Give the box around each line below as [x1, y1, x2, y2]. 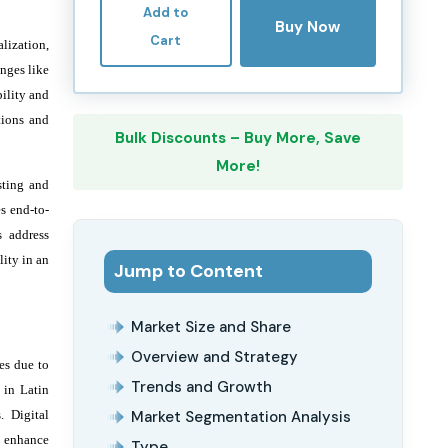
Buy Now [275, 17, 341, 37]
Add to [143, 4, 189, 21]
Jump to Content [114, 259, 263, 283]
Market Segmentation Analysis [131, 407, 351, 427]
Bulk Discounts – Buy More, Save [115, 128, 361, 148]
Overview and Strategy [131, 347, 298, 367]
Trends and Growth [131, 377, 272, 397]
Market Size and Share [131, 317, 291, 337]
